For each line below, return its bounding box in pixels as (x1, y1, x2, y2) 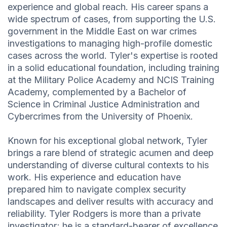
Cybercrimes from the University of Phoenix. (8, 111, 193, 122)
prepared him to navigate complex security (8, 184, 186, 195)
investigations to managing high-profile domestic (8, 38, 212, 49)
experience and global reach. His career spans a (8, 2, 208, 13)
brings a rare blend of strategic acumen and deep (8, 147, 214, 159)
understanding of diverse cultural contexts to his (8, 160, 209, 171)
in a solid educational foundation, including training (8, 62, 219, 73)
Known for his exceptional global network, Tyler (8, 135, 207, 146)
